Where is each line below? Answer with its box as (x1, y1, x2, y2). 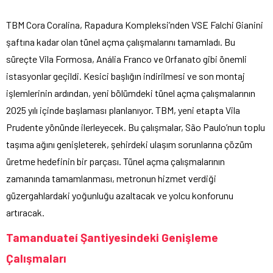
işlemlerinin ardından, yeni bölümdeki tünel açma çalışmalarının (6, 87, 255, 99)
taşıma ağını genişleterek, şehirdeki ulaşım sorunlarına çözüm (6, 138, 252, 150)
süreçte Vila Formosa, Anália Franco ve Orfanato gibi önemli (6, 52, 247, 65)
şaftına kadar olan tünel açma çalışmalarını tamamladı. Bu (6, 35, 235, 48)
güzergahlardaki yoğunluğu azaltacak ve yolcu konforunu (6, 189, 233, 201)
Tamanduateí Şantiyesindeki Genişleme (6, 230, 218, 244)
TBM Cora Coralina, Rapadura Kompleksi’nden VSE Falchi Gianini (6, 18, 263, 30)
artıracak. (6, 206, 44, 218)
